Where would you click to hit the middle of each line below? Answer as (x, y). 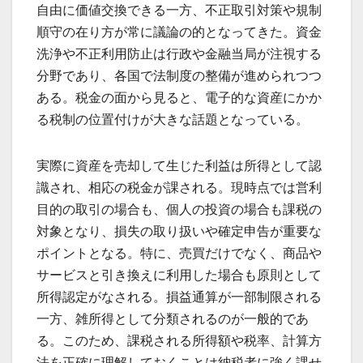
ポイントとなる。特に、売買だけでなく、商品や (179, 254)
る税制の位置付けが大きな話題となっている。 (173, 120)
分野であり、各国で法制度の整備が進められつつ (179, 76)
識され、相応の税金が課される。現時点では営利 (179, 188)
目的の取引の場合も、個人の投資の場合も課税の (179, 210)
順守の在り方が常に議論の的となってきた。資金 (179, 32)
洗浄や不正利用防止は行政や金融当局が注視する (179, 54)
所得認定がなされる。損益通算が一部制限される (179, 297)
